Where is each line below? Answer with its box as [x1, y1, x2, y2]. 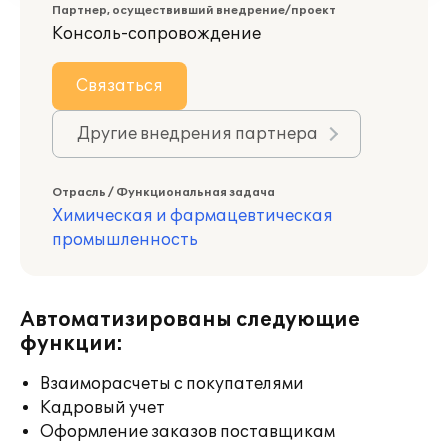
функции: [20, 332, 123, 356]
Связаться [76, 76, 163, 96]
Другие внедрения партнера [77, 124, 318, 144]
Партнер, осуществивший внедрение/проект [52, 4, 336, 17]
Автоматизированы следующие [20, 308, 360, 332]
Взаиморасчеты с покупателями [40, 374, 304, 394]
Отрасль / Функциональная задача [52, 186, 275, 199]
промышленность [52, 230, 198, 250]
